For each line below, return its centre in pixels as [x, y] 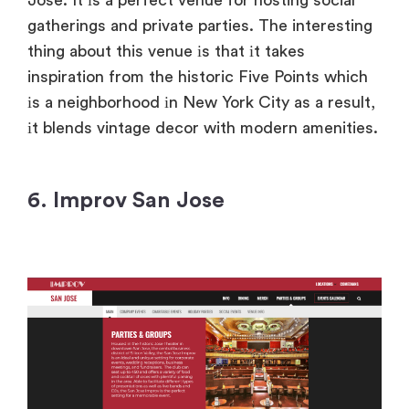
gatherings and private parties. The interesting [200, 25]
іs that [219, 51]
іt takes [275, 51]
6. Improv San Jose [126, 200]
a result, [343, 102]
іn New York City [225, 102]
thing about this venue [110, 51]
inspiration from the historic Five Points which [198, 76]
